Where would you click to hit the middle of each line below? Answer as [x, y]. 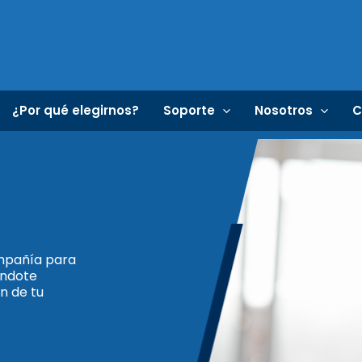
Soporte [189, 110]
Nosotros [284, 110]
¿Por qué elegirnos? [76, 110]
